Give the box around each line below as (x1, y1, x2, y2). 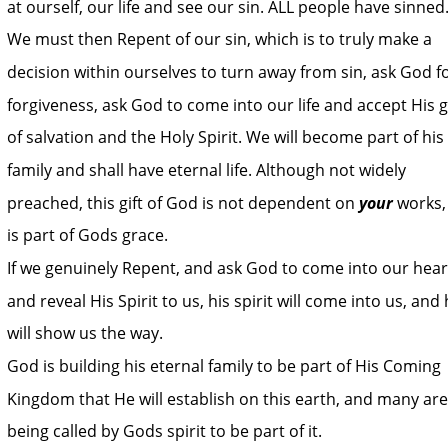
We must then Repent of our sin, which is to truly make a (7, 28, 436, 51)
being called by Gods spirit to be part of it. (7, 420, 322, 443)
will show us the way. (7, 322, 163, 345)
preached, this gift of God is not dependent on (7, 191, 359, 214)
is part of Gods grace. (7, 224, 168, 247)
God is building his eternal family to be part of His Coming (7, 355, 445, 378)
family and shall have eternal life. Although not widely (7, 158, 410, 181)
